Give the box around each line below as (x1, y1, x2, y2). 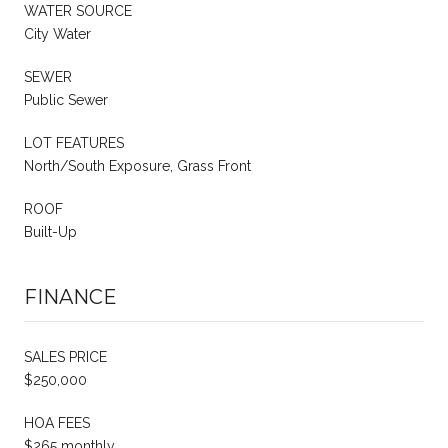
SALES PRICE (24, 349, 107, 366)
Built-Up (24, 224, 77, 241)
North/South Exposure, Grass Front (24, 158, 251, 175)
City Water (24, 26, 91, 43)
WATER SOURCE (24, 3, 132, 20)
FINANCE (24, 285, 117, 310)
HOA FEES (24, 415, 90, 432)
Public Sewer (24, 92, 108, 109)
